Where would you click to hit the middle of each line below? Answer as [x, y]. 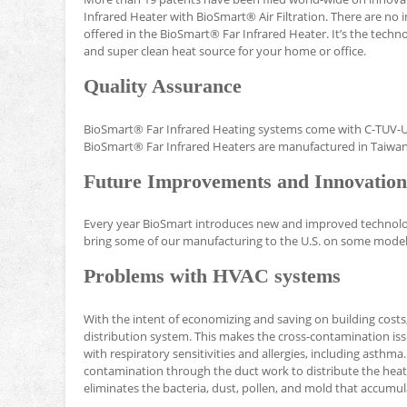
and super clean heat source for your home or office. [225, 50]
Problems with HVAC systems [212, 277]
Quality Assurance [163, 86]
